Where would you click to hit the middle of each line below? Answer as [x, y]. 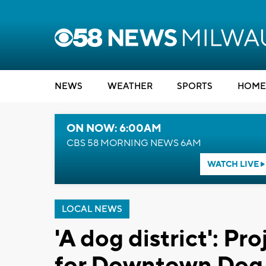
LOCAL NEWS [92, 209]
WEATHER [130, 86]
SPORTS [195, 86]
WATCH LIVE [234, 164]
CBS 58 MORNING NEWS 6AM [134, 143]
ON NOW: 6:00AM [114, 129]
